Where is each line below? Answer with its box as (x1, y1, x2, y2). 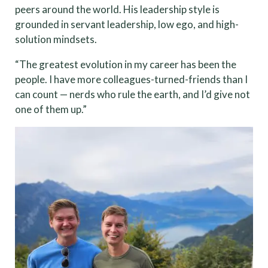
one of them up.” (15, 103, 87, 116)
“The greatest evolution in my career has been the (15, 58, 236, 71)
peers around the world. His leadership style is (15, 3, 220, 16)
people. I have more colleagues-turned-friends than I (15, 73, 248, 86)
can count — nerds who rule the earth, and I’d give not (15, 88, 250, 101)
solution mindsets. (15, 33, 97, 46)
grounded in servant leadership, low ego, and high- (15, 18, 239, 31)
